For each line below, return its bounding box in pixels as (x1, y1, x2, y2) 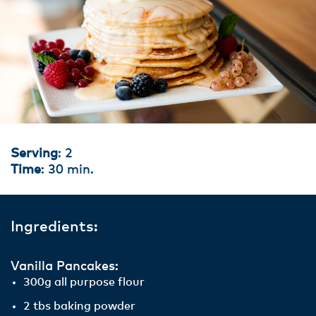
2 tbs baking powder (23, 300, 135, 312)
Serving (11, 147, 58, 160)
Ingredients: (11, 219, 98, 234)
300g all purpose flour (23, 276, 145, 288)
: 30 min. (41, 164, 94, 176)
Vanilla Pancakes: (11, 260, 119, 273)
